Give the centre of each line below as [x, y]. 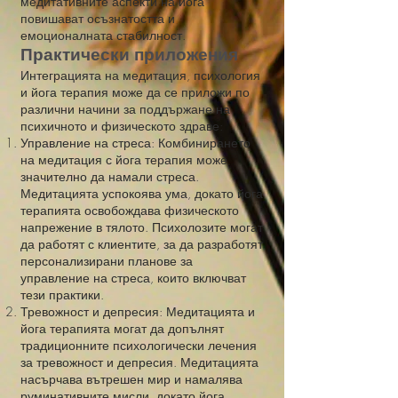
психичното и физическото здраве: [122, 126]
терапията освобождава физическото [130, 210]
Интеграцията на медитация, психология [140, 75]
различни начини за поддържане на [125, 109]
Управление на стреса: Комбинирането [135, 143]
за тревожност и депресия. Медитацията [139, 362]
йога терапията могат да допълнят [122, 328]
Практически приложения [129, 55]
